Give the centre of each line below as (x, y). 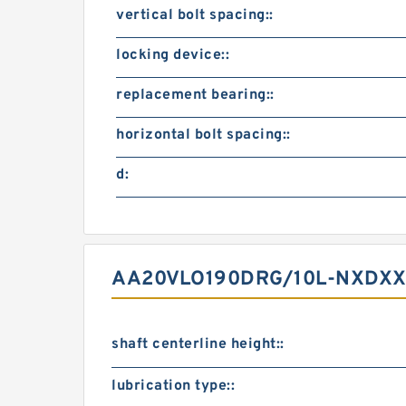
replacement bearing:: (195, 95)
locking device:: (173, 55)
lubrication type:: (173, 386)
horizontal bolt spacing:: (203, 135)
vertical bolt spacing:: (195, 15)
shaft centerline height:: (198, 344)
